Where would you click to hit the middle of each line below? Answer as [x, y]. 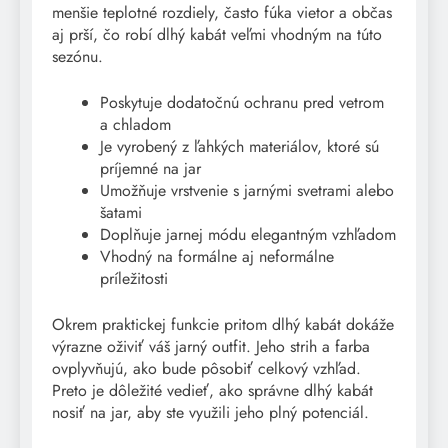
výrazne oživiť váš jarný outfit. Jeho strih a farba [211, 346]
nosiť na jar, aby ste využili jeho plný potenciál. [210, 412]
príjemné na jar [150, 168]
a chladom [135, 124]
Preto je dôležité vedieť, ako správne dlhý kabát [212, 390]
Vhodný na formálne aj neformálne [217, 256]
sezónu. [77, 56]
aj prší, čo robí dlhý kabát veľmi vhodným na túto [217, 34]
